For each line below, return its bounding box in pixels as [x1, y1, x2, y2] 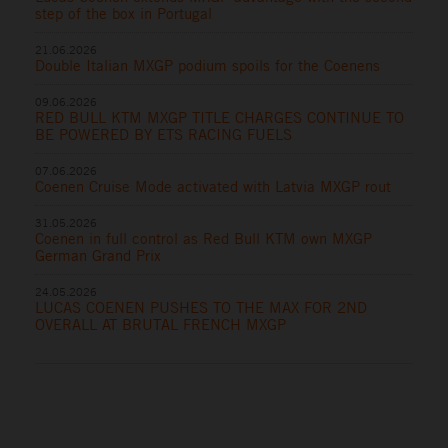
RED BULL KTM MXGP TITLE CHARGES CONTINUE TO [35, 108, 404, 128]
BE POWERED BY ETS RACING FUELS [35, 125, 292, 145]
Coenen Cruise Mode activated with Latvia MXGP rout [35, 177, 391, 197]
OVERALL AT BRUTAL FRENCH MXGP [35, 315, 286, 335]
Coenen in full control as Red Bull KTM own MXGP [35, 229, 372, 249]
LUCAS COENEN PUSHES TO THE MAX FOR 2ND [35, 298, 367, 318]
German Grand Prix [35, 246, 161, 266]
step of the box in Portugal [35, 4, 212, 24]
